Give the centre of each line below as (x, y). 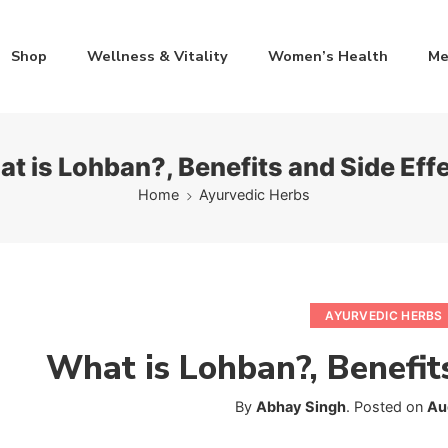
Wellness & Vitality (158, 56)
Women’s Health (328, 56)
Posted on (388, 406)
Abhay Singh (300, 406)
